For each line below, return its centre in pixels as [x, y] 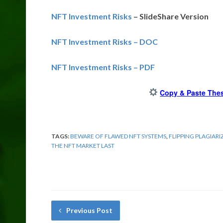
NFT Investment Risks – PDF [103, 67]
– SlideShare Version [170, 16]
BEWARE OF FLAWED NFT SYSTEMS [118, 136]
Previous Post [89, 210]
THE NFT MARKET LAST [83, 145]
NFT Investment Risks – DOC [105, 41]
